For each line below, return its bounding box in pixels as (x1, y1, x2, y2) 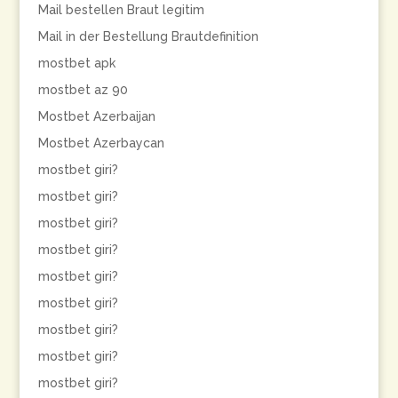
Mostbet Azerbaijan (37, 109, 155, 123)
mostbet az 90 (37, 83, 128, 97)
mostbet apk (37, 56, 115, 70)
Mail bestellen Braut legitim (37, 3, 204, 17)
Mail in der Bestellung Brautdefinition (37, 29, 259, 44)
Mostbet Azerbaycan (37, 136, 164, 150)
